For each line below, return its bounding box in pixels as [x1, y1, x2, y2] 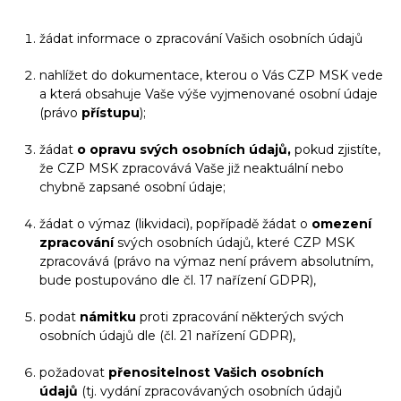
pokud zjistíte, [291, 141, 380, 158]
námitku [80, 309, 136, 325]
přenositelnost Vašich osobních [108, 364, 324, 380]
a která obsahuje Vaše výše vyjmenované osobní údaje [39, 86, 378, 102]
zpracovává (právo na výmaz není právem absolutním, [39, 253, 373, 269]
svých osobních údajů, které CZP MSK [114, 235, 354, 251]
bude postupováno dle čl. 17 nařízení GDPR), [39, 272, 316, 288]
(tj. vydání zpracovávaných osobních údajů [78, 383, 342, 399]
